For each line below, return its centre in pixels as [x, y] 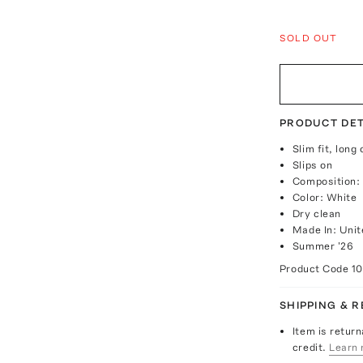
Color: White [325, 197]
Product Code [315, 268]
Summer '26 [323, 246]
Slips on [312, 164]
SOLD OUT [308, 38]
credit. [309, 347]
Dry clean [316, 213]
